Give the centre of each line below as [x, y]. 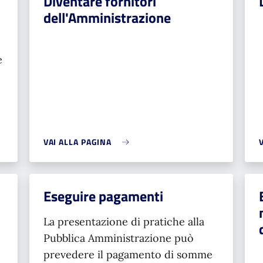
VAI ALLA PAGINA [77, 142]
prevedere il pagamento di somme [128, 254]
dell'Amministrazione [107, 18]
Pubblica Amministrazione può [118, 238]
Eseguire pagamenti [103, 196]
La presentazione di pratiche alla [124, 222]
